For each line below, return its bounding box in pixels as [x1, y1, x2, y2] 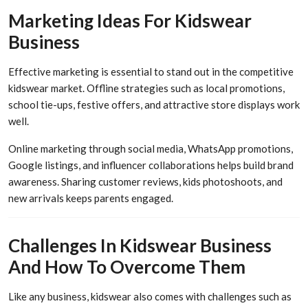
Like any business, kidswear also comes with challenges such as [8, 289, 291, 302]
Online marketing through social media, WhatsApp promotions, [8, 142, 293, 155]
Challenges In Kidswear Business [8, 234, 272, 256]
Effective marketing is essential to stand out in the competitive [8, 65, 294, 78]
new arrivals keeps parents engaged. [8, 192, 173, 205]
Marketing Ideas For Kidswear [8, 10, 252, 32]
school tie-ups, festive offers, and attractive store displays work [8, 98, 300, 111]
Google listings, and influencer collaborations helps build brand [8, 159, 294, 172]
